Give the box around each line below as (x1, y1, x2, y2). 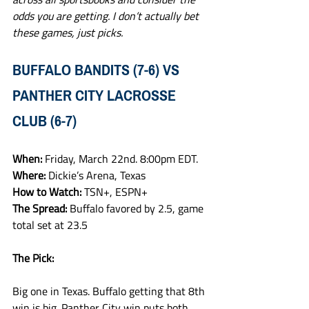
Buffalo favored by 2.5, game (70, 200, 206, 217)
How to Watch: (12, 183, 84, 200)
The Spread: (12, 200, 70, 217)
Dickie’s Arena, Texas (48, 167, 146, 183)
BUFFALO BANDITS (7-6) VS (12, 56, 183, 84)
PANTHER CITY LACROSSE (12, 81, 179, 110)
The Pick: (12, 250, 54, 266)
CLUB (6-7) (12, 107, 77, 135)
